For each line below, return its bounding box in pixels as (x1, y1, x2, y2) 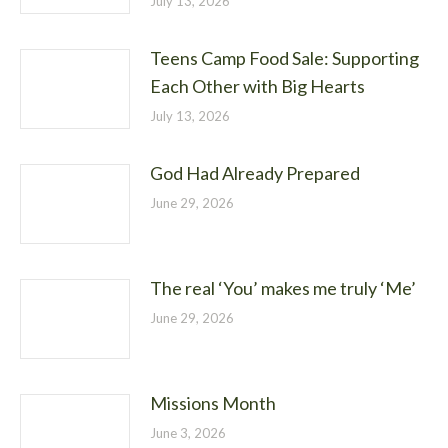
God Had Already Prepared (150, 162, 360, 184)
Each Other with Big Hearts (150, 75, 365, 97)
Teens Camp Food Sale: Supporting (150, 47, 419, 69)
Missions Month (150, 392, 276, 414)
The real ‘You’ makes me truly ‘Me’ (150, 277, 416, 299)
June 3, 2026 (150, 425, 226, 441)
